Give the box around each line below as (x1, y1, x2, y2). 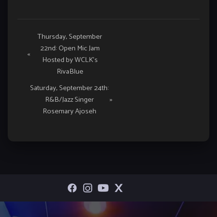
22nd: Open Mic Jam (40, 43, 100, 55)
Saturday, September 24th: (30, 82, 109, 94)
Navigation (17, 44, 62, 60)
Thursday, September (37, 31, 103, 43)
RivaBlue (56, 66, 83, 78)
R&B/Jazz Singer (45, 94, 94, 106)
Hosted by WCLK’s (42, 54, 98, 66)
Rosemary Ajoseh (42, 106, 96, 118)
